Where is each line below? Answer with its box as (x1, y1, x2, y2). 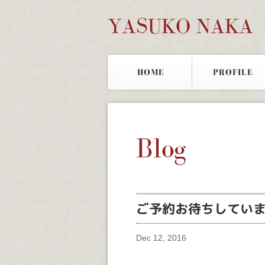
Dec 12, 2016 (136, 233, 186, 243)
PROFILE (213, 67, 253, 77)
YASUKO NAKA (108, 15, 259, 38)
